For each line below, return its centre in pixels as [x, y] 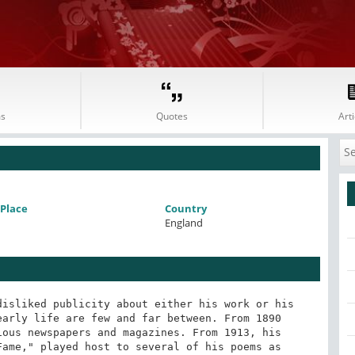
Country [186, 208]
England [184, 223]
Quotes [172, 116]
